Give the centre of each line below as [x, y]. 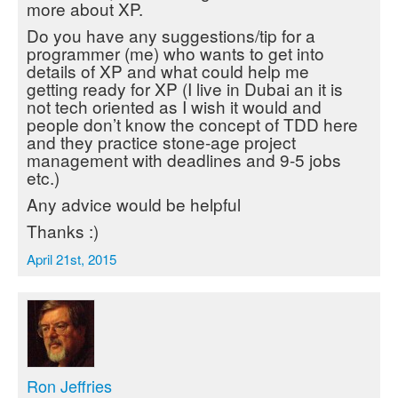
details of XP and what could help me [168, 71]
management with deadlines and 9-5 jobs [184, 159]
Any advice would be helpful [134, 204]
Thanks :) [63, 231]
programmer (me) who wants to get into [175, 53]
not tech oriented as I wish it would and [174, 106]
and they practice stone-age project [161, 142]
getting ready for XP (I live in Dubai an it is [185, 88]
